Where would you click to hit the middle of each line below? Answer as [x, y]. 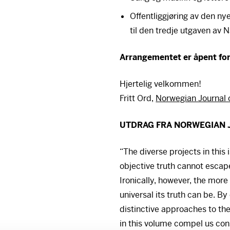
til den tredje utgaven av [177, 31]
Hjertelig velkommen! [161, 84]
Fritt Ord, [138, 98]
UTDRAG [137, 125]
